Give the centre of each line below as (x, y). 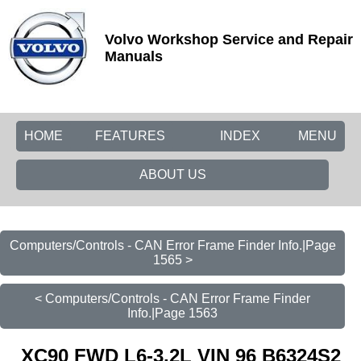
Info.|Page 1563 (172, 313)
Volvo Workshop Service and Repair (229, 39)
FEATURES (130, 136)
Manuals (134, 56)
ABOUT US (172, 174)
